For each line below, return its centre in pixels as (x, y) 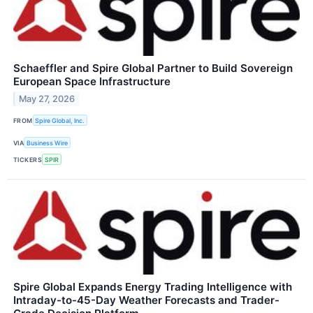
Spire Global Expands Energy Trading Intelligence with (153, 287)
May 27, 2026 (47, 99)
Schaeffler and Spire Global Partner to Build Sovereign (153, 68)
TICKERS (28, 159)
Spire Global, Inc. (60, 120)
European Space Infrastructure (92, 81)
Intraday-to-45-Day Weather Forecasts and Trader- (146, 300)
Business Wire (48, 143)
